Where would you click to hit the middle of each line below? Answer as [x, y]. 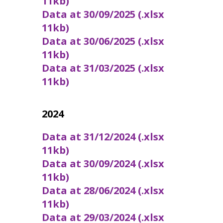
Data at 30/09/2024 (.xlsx [103, 163]
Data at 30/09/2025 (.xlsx [103, 14]
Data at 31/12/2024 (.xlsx [103, 136]
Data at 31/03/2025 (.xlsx [103, 68]
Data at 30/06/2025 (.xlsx [103, 41]
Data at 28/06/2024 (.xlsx [103, 190]
